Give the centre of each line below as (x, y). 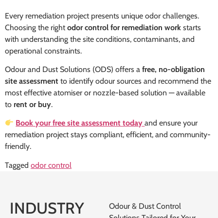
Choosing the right (36, 27)
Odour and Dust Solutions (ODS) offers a (73, 69)
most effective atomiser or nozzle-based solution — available (105, 92)
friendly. (18, 146)
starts (191, 27)
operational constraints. (43, 51)
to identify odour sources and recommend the (135, 81)
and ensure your (171, 123)
